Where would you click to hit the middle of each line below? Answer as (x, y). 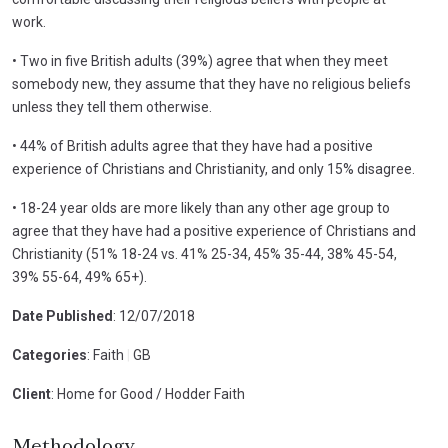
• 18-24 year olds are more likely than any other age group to (201, 208)
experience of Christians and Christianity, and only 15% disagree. (213, 169)
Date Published (62, 316)
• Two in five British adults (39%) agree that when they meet (200, 61)
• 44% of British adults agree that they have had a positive (192, 146)
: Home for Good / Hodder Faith (148, 394)
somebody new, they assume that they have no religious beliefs (211, 84)
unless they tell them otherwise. (112, 107)
